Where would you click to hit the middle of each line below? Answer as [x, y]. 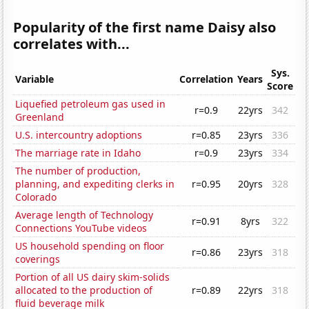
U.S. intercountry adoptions [79, 135]
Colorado [36, 197]
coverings [38, 259]
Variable [35, 79]
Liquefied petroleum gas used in [91, 104]
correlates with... [72, 44]
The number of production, [78, 171]
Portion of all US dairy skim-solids [93, 277]
